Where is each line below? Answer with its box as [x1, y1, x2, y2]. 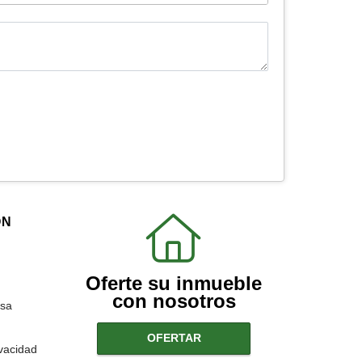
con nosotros [112, 289, 236, 312]
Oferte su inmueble [86, 271, 263, 294]
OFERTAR [146, 331, 201, 345]
